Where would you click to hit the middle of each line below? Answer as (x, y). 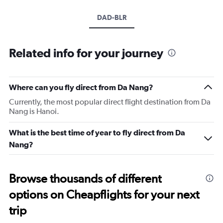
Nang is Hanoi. (34, 111)
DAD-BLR (111, 17)
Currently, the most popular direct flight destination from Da (110, 102)
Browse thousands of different (85, 178)
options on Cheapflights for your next (104, 194)
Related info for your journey (86, 53)
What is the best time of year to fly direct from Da (97, 132)
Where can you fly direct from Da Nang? (81, 87)
